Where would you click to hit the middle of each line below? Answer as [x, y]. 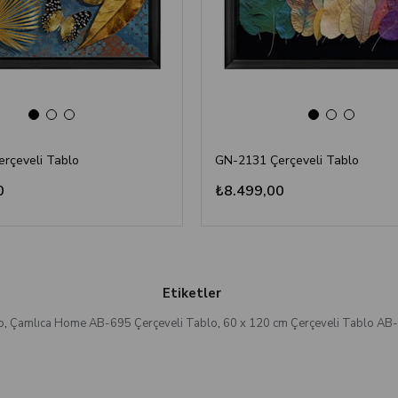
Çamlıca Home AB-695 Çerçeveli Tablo [113, 324]
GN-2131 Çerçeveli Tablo [287, 161]
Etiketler [191, 294]
